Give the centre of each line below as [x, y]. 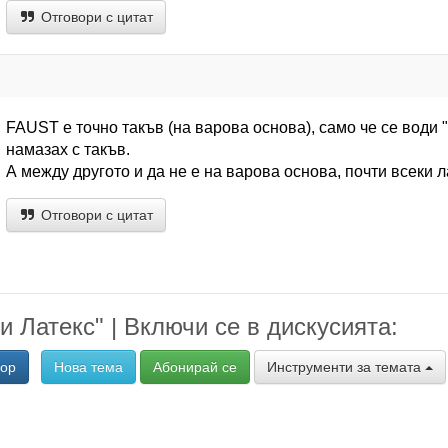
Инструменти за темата [346, 367]
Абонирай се [195, 367]
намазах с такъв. [67, 149]
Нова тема [89, 367]
